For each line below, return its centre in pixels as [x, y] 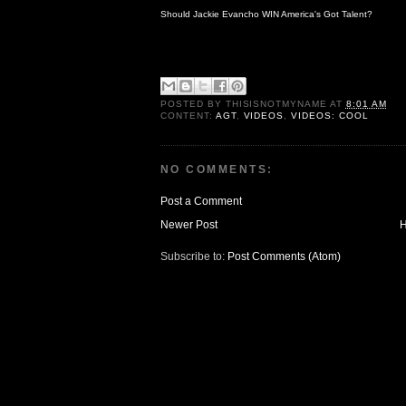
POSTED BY [193, 104]
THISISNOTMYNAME [276, 104]
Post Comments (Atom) [284, 256]
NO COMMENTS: [217, 170]
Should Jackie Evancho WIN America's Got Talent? [266, 14]
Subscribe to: [194, 256]
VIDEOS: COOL [330, 116]
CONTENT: [188, 116]
